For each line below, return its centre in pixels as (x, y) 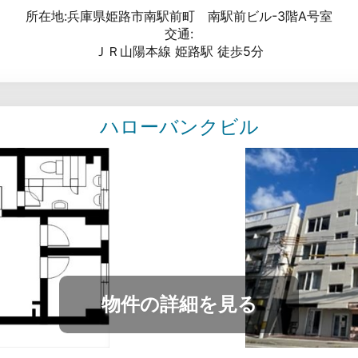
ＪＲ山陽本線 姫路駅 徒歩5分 (179, 51)
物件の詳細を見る (179, 304)
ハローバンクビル (179, 126)
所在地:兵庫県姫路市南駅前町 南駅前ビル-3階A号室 (179, 16)
